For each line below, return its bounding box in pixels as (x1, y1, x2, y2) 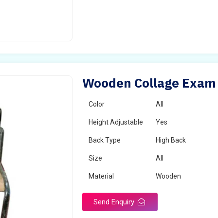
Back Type (89, 136, 121, 144)
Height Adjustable (89, 118, 144, 126)
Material (89, 172, 114, 180)
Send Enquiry (93, 198, 137, 206)
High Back (156, 136, 186, 144)
